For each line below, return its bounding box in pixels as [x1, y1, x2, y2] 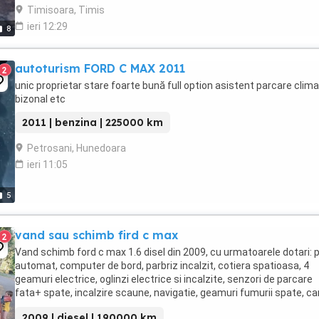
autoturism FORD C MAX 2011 [15, 61, 185, 75]
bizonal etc [15, 93, 66, 105]
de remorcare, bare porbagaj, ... [15, 300, 155, 312]
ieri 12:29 [27, 21, 68, 32]
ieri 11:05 [27, 159, 68, 170]
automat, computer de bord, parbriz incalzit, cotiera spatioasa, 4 [15, 260, 309, 271]
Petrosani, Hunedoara [27, 142, 126, 154]
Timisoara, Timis [27, 4, 105, 16]
